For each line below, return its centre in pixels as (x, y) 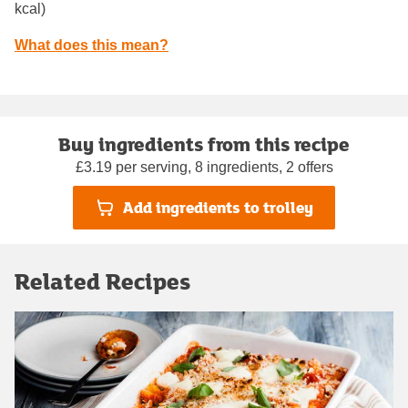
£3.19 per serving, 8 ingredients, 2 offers (204, 167)
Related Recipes (102, 280)
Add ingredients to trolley (218, 208)
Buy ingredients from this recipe (204, 143)
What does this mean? (92, 45)
